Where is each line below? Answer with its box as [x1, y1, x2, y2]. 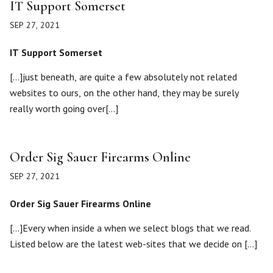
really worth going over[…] [10, 102, 118, 115]
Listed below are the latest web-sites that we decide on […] [10, 238, 257, 250]
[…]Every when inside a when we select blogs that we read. [10, 222, 251, 234]
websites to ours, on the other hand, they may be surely [10, 87, 239, 99]
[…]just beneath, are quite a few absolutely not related [10, 71, 237, 83]
